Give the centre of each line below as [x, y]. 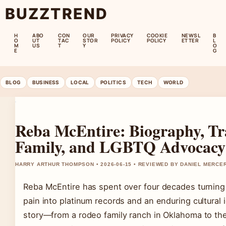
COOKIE [157, 35]
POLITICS [113, 82]
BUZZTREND [56, 14]
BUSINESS [46, 82]
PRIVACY [122, 35]
